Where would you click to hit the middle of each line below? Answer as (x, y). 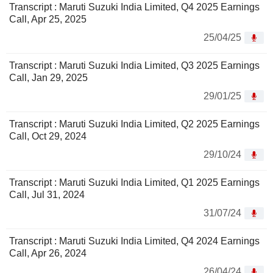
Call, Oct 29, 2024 (48, 136)
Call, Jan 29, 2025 (48, 78)
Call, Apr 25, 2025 (48, 19)
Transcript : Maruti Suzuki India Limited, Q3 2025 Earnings (134, 66)
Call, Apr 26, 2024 (48, 253)
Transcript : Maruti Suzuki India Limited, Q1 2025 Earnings (134, 183)
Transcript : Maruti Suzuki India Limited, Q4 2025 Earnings (134, 7)
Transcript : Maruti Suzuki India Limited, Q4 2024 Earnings (134, 241)
